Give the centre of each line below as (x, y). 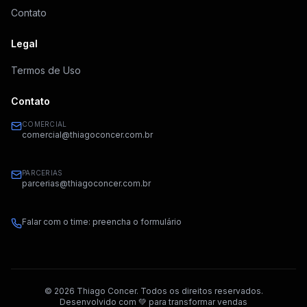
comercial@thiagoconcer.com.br (87, 135)
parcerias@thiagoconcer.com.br (86, 184)
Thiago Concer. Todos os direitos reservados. (169, 291)
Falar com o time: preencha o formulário (102, 222)
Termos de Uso (46, 71)
